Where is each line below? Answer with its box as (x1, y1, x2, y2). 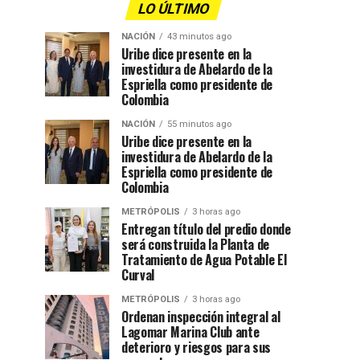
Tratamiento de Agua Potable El (121, 249, 287, 269)
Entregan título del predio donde (121, 219, 291, 239)
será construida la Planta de (121, 234, 270, 254)
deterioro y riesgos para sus (121, 337, 272, 357)
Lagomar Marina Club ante (121, 321, 260, 342)
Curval (121, 264, 155, 284)
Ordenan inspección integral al (121, 306, 280, 326)
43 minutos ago (167, 31, 231, 42)
